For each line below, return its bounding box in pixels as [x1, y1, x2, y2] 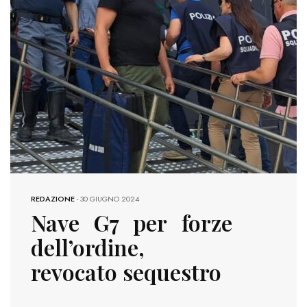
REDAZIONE [31, 193, 75, 205]
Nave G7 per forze [31, 208, 232, 238]
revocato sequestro [31, 257, 221, 287]
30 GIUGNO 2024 [80, 193, 139, 205]
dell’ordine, [31, 232, 145, 262]
